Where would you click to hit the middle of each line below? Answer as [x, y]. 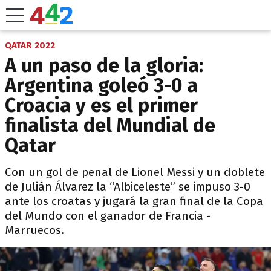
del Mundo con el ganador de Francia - [108, 216]
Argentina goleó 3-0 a [101, 85]
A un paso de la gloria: [104, 65]
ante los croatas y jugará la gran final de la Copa [134, 201]
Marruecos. [34, 230]
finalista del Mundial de [110, 125]
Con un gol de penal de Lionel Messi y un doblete [135, 172]
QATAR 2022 [30, 45]
